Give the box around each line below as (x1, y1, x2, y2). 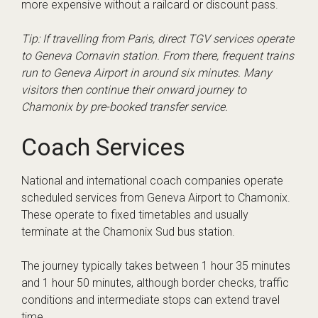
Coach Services (21, 133, 185, 162)
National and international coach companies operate (21, 174, 283, 188)
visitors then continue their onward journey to (21, 83, 246, 97)
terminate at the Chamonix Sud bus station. (21, 225, 235, 239)
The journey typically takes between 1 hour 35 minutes (21, 259, 290, 273)
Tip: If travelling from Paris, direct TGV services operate (21, 32, 294, 46)
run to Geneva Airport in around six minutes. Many (21, 66, 272, 80)
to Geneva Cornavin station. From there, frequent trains (21, 49, 294, 63)
